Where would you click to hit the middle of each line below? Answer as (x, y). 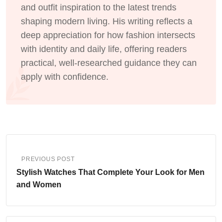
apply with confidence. (65, 77)
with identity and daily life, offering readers (104, 49)
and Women (39, 184)
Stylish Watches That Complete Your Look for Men (111, 172)
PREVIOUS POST (48, 159)
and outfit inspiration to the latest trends (99, 7)
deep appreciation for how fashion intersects (108, 35)
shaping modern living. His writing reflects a (107, 21)
